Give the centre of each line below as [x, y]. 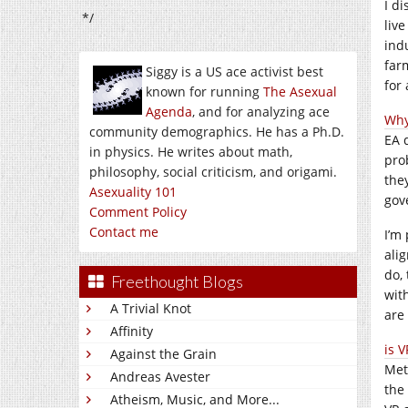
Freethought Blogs [177, 281]
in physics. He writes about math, [191, 152]
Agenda [169, 112]
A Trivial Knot [151, 308]
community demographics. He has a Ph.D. [217, 132]
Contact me [124, 232]
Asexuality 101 [133, 192]
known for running [204, 92]
